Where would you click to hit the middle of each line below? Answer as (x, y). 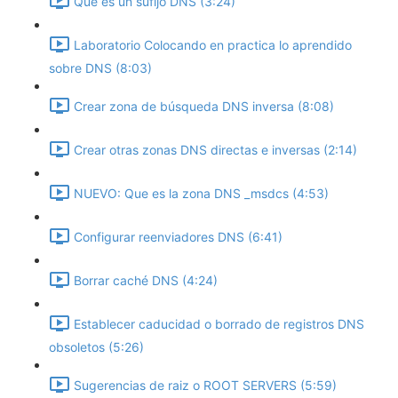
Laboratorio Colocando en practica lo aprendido (213, 45)
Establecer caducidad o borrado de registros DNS (219, 324)
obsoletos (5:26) (96, 347)
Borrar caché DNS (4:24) (146, 281)
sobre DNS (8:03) (100, 68)
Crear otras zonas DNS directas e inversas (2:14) (215, 150)
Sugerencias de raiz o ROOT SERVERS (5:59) (205, 386)
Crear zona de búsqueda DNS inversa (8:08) (204, 107)
